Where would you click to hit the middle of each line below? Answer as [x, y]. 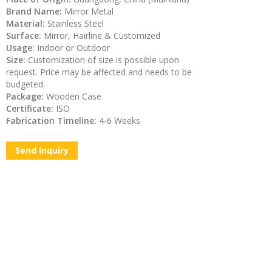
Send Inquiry [42, 150]
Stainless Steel [77, 23]
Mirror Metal [89, 11]
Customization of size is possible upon [104, 59]
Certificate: [31, 108]
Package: [26, 96]
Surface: [25, 35]
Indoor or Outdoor [74, 47]
